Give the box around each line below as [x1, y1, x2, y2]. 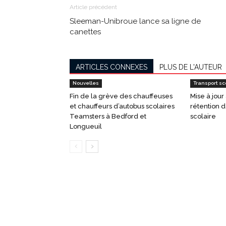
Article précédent [70, 3, 117, 11]
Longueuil [70, 122, 102, 130]
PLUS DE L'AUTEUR [159, 63, 222, 71]
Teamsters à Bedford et [70, 112, 146, 120]
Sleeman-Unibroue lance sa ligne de [70, 16, 201, 26]
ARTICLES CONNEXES [76, 63, 147, 71]
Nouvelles [73, 80, 99, 86]
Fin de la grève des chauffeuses [70, 92, 173, 100]
